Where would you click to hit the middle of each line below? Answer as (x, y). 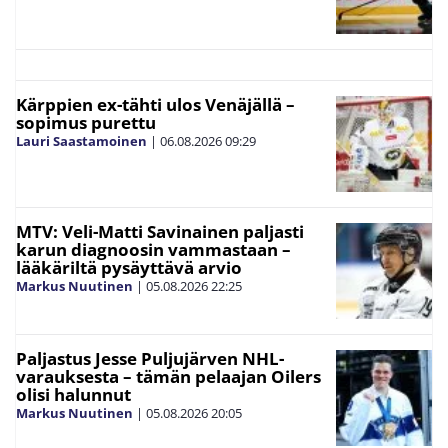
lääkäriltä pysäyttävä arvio (129, 267)
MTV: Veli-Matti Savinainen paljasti (160, 231)
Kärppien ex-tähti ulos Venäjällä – (155, 104)
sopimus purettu (86, 122)
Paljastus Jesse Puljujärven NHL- (150, 358)
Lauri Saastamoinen (81, 141)
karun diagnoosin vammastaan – (153, 249)
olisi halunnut (73, 394)
